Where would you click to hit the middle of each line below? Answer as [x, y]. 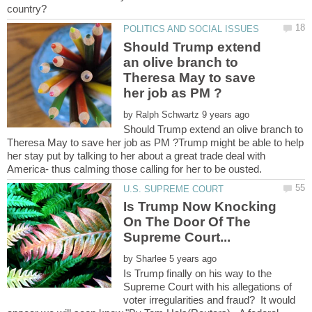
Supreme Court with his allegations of [208, 286]
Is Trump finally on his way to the [198, 273]
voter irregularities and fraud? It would [210, 299]
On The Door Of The [187, 222]
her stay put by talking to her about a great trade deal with [136, 155]
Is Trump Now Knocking [200, 206]
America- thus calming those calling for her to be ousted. [136, 169]
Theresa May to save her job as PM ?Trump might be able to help [155, 142]
